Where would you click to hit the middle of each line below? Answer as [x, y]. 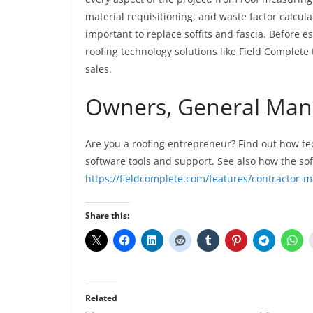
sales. [99, 69]
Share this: [107, 216]
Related [101, 298]
